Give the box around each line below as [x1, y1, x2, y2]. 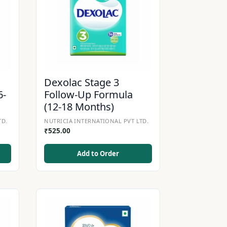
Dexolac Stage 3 [44, 75, 120, 89]
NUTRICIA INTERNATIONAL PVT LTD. [44, 117, 149, 125]
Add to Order [77, 148, 120, 158]
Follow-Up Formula [44, 87, 133, 101]
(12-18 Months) [44, 99, 115, 113]
